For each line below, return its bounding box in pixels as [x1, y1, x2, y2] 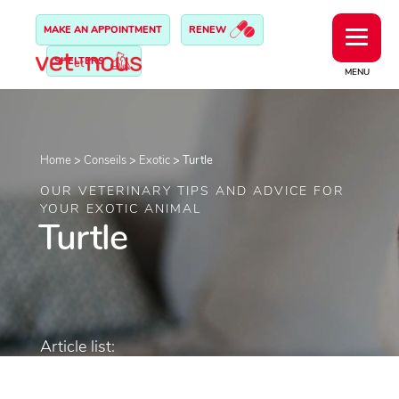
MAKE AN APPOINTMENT [44, 23, 162, 37]
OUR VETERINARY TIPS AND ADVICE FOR [40, 183, 345, 199]
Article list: [40, 336, 115, 357]
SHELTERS [54, 54, 107, 68]
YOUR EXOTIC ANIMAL [40, 200, 201, 217]
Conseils [84, 152, 126, 168]
